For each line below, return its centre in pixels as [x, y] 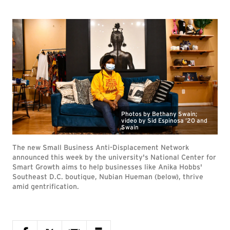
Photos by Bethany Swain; [159, 114]
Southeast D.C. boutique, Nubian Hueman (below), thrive [108, 177]
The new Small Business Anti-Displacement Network [101, 147]
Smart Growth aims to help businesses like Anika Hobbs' [107, 167]
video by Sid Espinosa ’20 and [164, 120]
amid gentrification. [46, 186]
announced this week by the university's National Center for [114, 157]
